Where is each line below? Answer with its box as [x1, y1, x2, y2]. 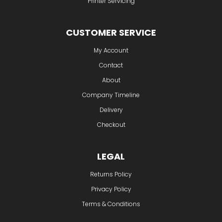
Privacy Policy [91, 185, 131, 194]
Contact [99, 61, 123, 70]
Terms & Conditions [82, 200, 140, 209]
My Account [94, 46, 128, 55]
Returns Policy [90, 170, 132, 179]
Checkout [97, 120, 125, 129]
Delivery [99, 106, 123, 114]
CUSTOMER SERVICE [66, 26, 156, 39]
